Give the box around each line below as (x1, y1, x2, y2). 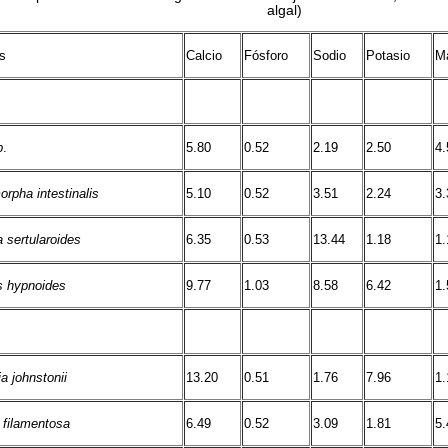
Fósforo (244, 48, 288, 64)
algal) (266, 2, 302, 18)
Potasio (366, 48, 410, 64)
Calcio (186, 48, 222, 64)
